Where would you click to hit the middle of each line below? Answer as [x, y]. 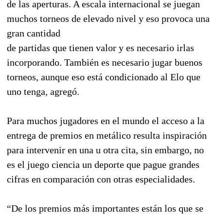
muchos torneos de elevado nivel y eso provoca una [108, 18]
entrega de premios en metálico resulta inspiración [107, 135]
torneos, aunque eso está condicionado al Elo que [104, 77]
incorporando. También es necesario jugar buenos [105, 62]
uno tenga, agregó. [43, 91]
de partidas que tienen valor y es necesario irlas [100, 47]
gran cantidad [34, 33]
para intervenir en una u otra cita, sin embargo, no [105, 150]
